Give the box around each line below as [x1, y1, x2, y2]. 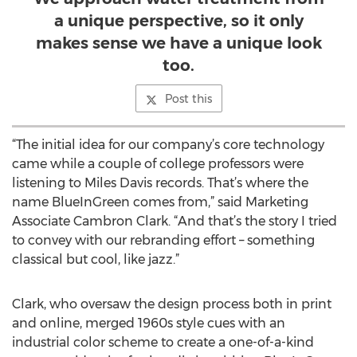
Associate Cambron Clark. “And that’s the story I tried [12, 214, 337, 229]
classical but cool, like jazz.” [12, 252, 179, 267]
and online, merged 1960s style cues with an [12, 316, 285, 331]
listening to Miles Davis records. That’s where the [12, 175, 308, 190]
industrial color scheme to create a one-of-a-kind [12, 335, 314, 350]
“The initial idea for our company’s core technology [12, 137, 324, 152]
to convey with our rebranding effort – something [12, 233, 315, 248]
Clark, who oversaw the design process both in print [12, 296, 331, 312]
